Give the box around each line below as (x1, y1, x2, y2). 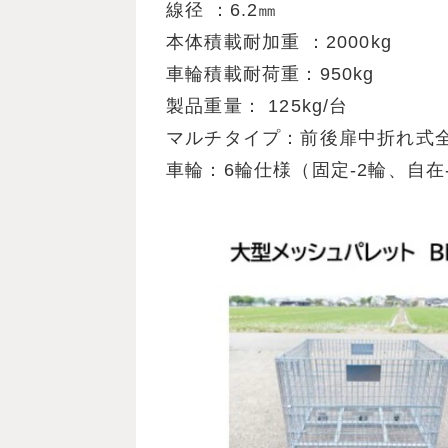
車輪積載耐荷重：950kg (166, 63, 375, 84)
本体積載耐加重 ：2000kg (166, 31, 392, 52)
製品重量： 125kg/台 (166, 95, 349, 116)
